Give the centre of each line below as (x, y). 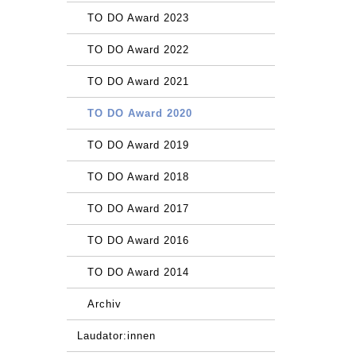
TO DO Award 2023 (138, 18)
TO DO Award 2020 (139, 113)
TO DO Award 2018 (138, 177)
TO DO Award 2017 (138, 209)
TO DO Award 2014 (138, 272)
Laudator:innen (116, 336)
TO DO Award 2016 (138, 240)
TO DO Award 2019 (138, 145)
